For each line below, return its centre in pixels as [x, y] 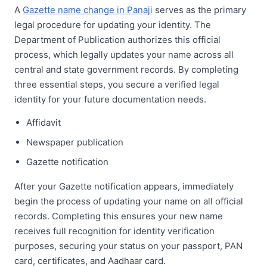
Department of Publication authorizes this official [117, 39]
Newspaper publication [75, 142]
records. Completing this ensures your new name [119, 216]
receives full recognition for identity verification [114, 231]
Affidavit [44, 122]
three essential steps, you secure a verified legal [117, 84]
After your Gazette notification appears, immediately [124, 186]
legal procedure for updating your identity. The [113, 24]
